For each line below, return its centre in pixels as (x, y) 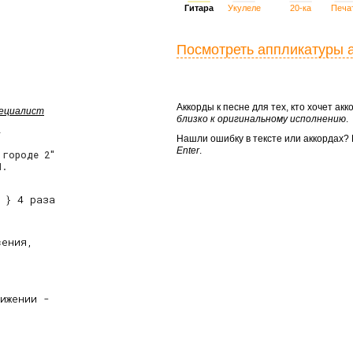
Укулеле (244, 8)
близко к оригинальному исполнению (261, 119)
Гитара (199, 8)
